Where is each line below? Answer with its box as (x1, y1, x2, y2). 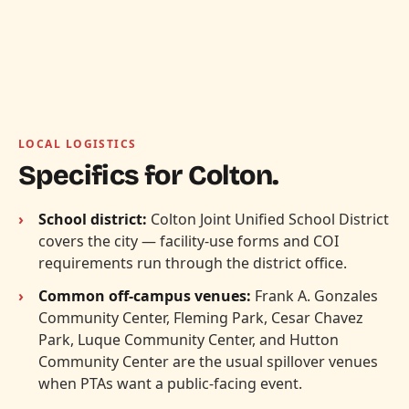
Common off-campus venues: (38, 285, 251, 306)
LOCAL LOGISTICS (18, 135, 137, 152)
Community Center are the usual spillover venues (38, 351, 378, 372)
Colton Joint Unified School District (147, 208, 389, 229)
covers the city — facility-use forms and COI (38, 230, 339, 251)
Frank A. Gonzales (251, 285, 378, 306)
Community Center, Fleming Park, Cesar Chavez (38, 307, 363, 328)
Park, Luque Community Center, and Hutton (38, 329, 339, 350)
